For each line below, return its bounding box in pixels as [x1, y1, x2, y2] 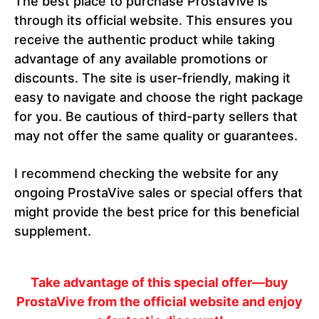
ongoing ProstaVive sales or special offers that [14, 185, 303, 201]
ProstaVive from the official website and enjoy [16, 294, 303, 310]
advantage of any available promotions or [14, 51, 268, 67]
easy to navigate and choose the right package [14, 90, 303, 105]
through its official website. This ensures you [14, 13, 293, 28]
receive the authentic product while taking [14, 32, 275, 48]
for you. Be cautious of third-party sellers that [14, 109, 298, 125]
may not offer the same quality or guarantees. [14, 128, 298, 144]
